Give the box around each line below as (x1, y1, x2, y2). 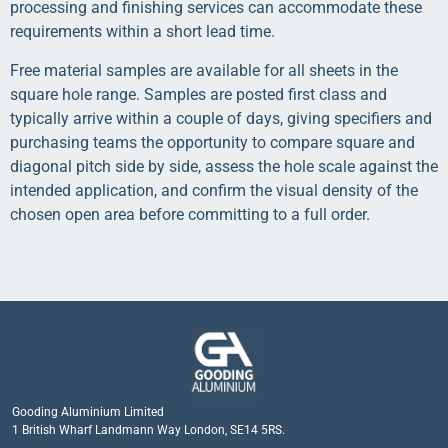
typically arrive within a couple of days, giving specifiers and (10, 108, 432, 128)
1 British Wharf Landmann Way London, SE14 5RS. (12, 422, 285, 437)
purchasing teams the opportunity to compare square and (10, 132, 415, 152)
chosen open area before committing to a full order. (10, 204, 370, 224)
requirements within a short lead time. (10, 22, 275, 42)
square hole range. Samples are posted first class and (10, 84, 387, 104)
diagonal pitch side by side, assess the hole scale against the (10, 156, 438, 176)
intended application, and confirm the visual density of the (10, 180, 418, 200)
